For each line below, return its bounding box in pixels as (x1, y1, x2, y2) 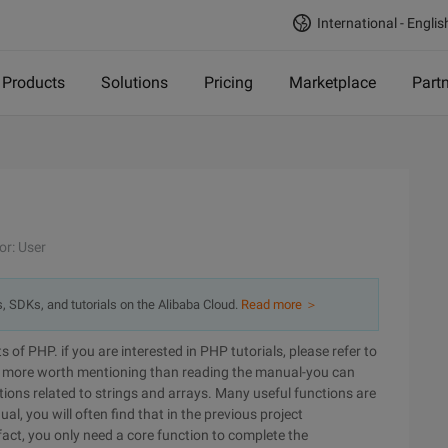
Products (2, 73, 65, 92)
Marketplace (289, 73, 376, 92)
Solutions (101, 73, 168, 92)
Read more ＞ (241, 297, 318, 312)
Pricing (204, 73, 253, 92)
